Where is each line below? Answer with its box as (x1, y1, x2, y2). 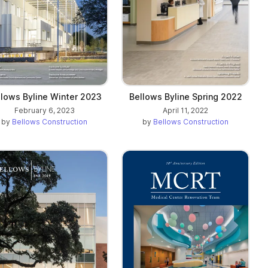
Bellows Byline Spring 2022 (129, 91, 242, 102)
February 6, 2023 (14, 105, 75, 115)
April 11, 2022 (163, 105, 208, 115)
